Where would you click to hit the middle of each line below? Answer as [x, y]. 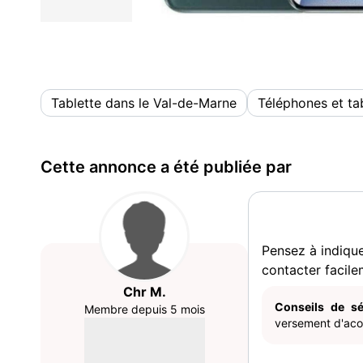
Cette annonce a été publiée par [166, 167]
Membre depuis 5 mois [144, 309]
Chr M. [144, 292]
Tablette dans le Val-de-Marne [144, 103]
